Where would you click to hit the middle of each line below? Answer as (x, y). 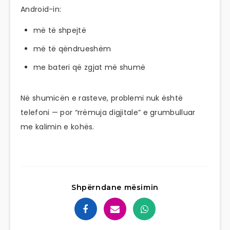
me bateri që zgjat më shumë (90, 68)
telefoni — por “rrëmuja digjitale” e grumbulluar (108, 113)
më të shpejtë (60, 31)
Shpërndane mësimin (115, 187)
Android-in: (41, 9)
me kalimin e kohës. (57, 127)
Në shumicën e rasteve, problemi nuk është (102, 98)
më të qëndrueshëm (72, 49)
